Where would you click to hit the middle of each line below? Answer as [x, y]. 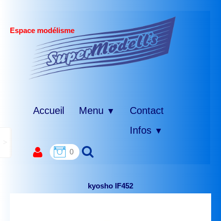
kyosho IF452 [110, 186]
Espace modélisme [42, 30]
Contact [147, 110]
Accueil [49, 110]
